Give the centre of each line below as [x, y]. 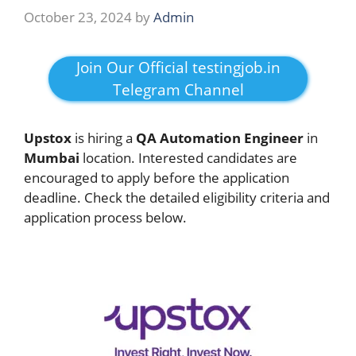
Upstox [48, 137]
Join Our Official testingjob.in [178, 67]
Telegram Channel [178, 89]
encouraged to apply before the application [157, 177]
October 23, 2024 [78, 17]
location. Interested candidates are [190, 157]
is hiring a [104, 137]
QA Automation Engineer [221, 137]
